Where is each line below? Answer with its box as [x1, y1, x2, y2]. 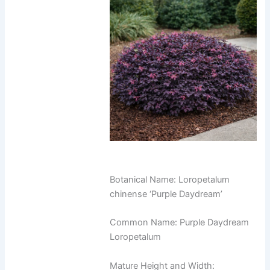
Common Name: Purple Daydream [110, 217, 250, 228]
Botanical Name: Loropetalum [110, 174, 230, 186]
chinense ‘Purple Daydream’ [110, 189, 223, 200]
